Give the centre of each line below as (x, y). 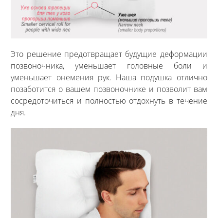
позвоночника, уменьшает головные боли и (109, 66)
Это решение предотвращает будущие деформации (109, 54)
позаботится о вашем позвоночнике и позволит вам (109, 89)
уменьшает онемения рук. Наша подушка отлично (109, 78)
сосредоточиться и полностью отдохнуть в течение (109, 101)
